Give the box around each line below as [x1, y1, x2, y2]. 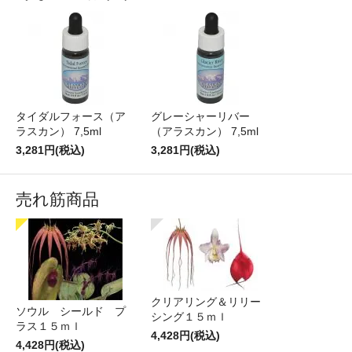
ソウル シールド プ [16, 305, 126, 317]
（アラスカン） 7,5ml [151, 125, 258, 137]
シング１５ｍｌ [151, 310, 228, 323]
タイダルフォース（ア [16, 110, 126, 123]
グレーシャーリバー [151, 110, 250, 123]
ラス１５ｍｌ [16, 320, 82, 332]
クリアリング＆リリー [151, 295, 261, 308]
